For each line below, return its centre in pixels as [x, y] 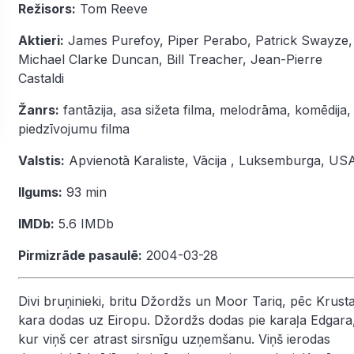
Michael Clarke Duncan [88, 59]
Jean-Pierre [286, 59]
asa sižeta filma [166, 110]
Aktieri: [41, 40]
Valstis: [41, 160]
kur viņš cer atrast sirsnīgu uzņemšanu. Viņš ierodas [174, 339]
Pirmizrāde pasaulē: [80, 255]
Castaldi [41, 78]
